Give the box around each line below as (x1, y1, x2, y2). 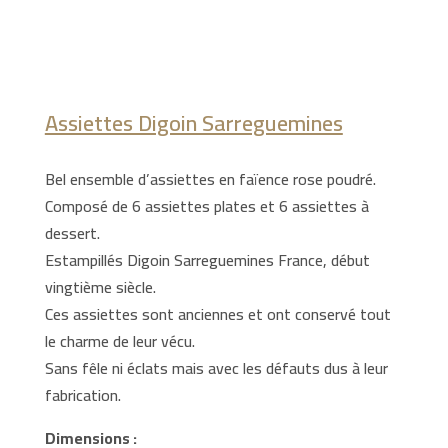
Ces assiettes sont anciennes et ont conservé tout (44, 299, 391, 329)
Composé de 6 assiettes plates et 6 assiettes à (44, 191, 369, 221)
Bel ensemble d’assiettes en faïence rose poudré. (44, 164, 376, 194)
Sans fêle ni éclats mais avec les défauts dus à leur (44, 353, 388, 383)
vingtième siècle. (44, 272, 156, 302)
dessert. (44, 218, 100, 248)
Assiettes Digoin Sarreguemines (44, 102, 343, 144)
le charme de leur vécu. (44, 326, 195, 356)
